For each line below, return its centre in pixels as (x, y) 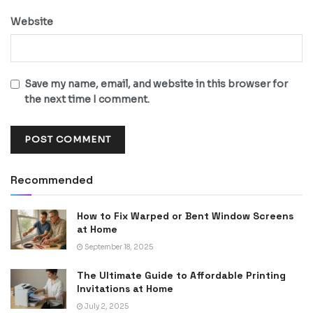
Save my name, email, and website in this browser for (156, 84)
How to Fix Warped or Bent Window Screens (185, 216)
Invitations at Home (125, 289)
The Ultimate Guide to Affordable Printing (181, 276)
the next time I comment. (87, 100)
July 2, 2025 (106, 307)
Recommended (52, 180)
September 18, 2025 (118, 247)
